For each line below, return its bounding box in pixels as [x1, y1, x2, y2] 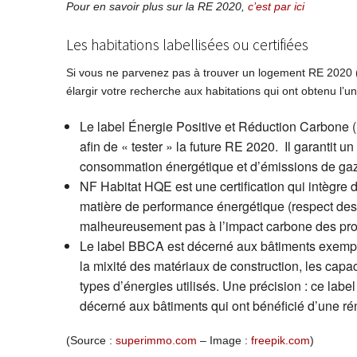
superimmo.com [115, 334, 197, 347]
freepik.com [250, 334, 310, 347]
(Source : [65, 334, 116, 347]
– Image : [196, 334, 251, 347]
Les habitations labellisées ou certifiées [65, 35, 308, 55]
